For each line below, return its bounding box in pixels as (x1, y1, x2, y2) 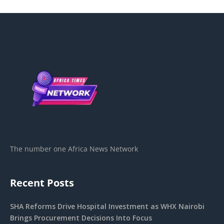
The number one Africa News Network (10, 143, 138, 153)
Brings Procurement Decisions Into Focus (10, 212, 152, 222)
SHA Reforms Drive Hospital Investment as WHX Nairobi (10, 201, 204, 211)
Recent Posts (10, 175, 74, 189)
